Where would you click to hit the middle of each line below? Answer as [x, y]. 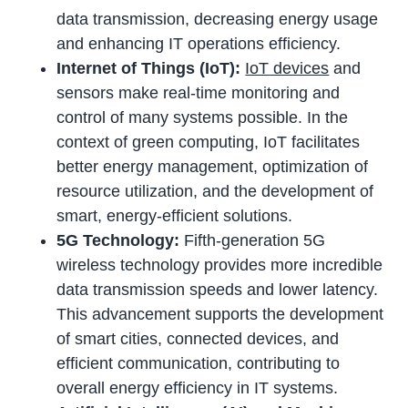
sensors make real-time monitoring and [199, 92]
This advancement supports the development [220, 314]
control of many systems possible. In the [203, 117]
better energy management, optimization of [213, 166]
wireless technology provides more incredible [220, 265]
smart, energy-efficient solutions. [175, 215]
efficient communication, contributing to [199, 363]
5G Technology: [121, 240]
